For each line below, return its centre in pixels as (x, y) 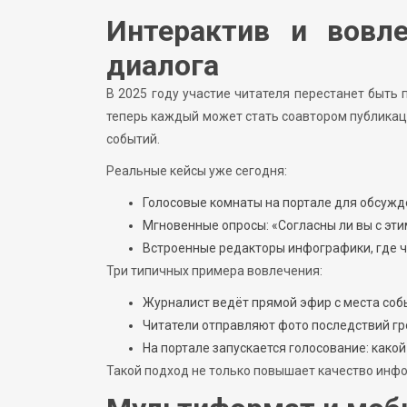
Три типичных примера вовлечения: (214, 270)
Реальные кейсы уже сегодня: (197, 170)
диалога (163, 65)
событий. (133, 139)
